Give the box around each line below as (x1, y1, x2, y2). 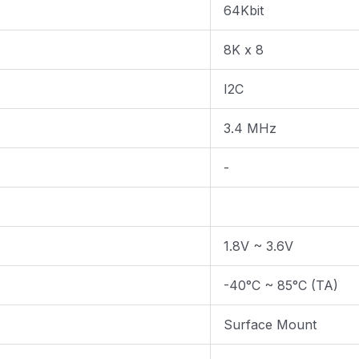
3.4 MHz (224, 120, 276, 137)
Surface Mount (224, 317, 317, 333)
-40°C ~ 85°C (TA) (224, 277, 338, 294)
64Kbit (224, 2, 264, 19)
